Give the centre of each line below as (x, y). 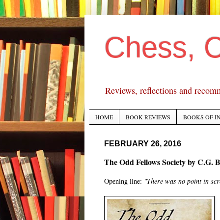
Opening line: (124, 181)
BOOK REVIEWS (148, 117)
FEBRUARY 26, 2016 (143, 144)
